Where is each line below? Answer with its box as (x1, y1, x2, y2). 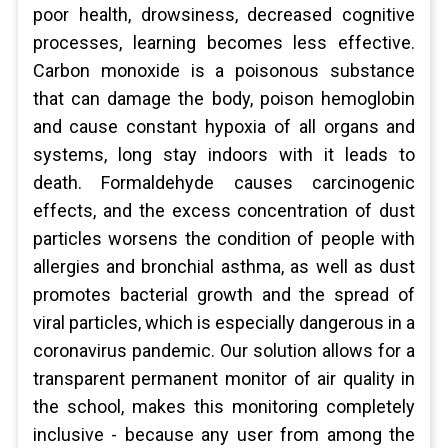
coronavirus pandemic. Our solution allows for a (32, 340, 416, 361)
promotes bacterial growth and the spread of (32, 284, 416, 305)
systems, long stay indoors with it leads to (32, 144, 416, 165)
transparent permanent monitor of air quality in (32, 368, 416, 389)
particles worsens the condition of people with (32, 228, 416, 249)
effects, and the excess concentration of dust (32, 200, 416, 221)
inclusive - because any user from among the (32, 424, 416, 445)
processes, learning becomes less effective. (32, 32, 416, 53)
